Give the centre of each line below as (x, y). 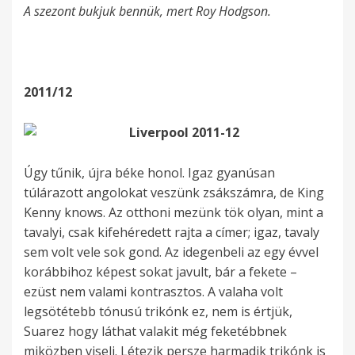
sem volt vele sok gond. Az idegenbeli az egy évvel (171, 252)
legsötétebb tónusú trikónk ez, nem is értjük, (158, 312)
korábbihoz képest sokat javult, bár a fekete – (160, 272)
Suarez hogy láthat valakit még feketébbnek (155, 332)
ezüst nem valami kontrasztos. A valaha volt (153, 292)
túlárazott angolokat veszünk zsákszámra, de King (174, 193)
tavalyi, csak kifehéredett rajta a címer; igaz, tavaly (172, 233)
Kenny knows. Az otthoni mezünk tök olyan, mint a (174, 213)
